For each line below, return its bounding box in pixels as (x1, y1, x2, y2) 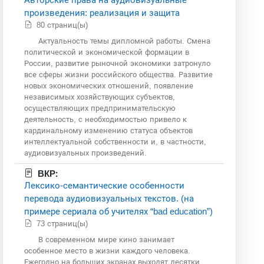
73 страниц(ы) (37, 219, 91, 228)
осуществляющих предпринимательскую (24, 103, 176, 113)
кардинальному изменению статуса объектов (24, 126, 193, 135)
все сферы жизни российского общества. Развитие (24, 70, 213, 79)
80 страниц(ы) (37, 20, 91, 29)
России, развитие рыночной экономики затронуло (24, 58, 211, 68)
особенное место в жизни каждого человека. (24, 246, 191, 255)
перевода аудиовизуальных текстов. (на (24, 193, 194, 203)
